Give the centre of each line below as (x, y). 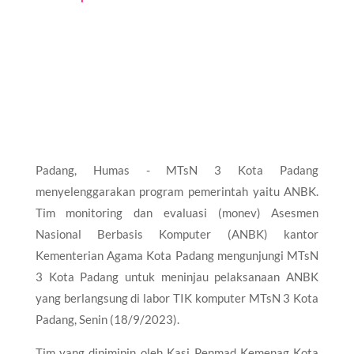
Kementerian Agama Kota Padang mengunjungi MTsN (177, 255)
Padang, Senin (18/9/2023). (107, 319)
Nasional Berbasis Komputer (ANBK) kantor (177, 233)
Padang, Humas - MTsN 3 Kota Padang (177, 169)
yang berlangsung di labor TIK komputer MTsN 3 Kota (177, 298)
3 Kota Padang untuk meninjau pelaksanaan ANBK (177, 276)
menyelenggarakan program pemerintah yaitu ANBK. (177, 191)
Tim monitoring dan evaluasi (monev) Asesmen (177, 212)
